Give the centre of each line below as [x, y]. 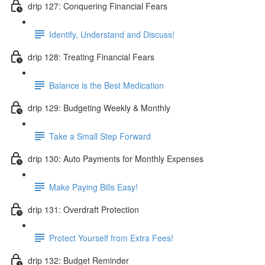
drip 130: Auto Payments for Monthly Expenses [116, 158]
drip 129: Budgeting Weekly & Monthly [99, 107]
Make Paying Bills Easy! [93, 187]
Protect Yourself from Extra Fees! [111, 237]
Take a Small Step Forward [100, 136]
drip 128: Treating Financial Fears [91, 56]
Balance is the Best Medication [106, 85]
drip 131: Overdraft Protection [83, 209]
